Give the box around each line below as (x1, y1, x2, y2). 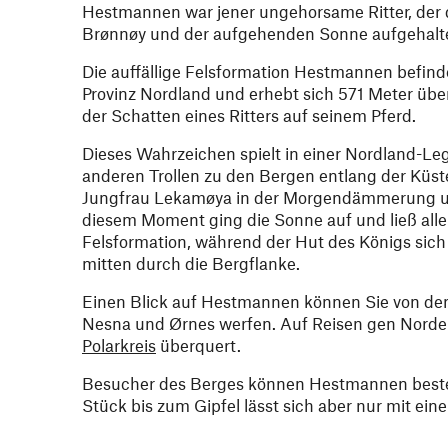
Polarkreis (82, 335, 156, 355)
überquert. (156, 335, 241, 355)
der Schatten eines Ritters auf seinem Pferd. (82, 105, 416, 125)
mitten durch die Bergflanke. (82, 253, 300, 273)
